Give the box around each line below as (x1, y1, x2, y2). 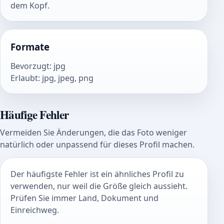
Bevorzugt (10, 60, 49, 71)
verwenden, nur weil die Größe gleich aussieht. (10, 180, 187, 192)
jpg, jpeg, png (42, 72, 93, 83)
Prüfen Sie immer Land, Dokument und (10, 192, 158, 204)
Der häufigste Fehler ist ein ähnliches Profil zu (10, 168, 184, 180)
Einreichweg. (10, 204, 59, 216)
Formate (10, 40, 49, 53)
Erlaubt (10, 72, 38, 83)
